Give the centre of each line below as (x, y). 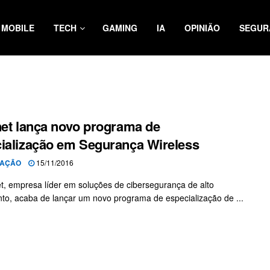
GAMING (120, 28)
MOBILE (18, 28)
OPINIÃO (202, 28)
